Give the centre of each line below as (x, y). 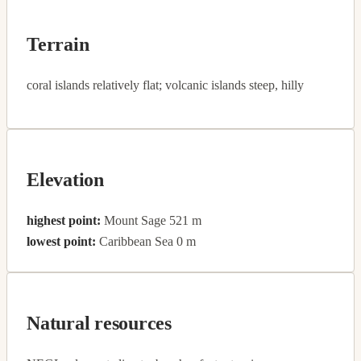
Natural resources (99, 323)
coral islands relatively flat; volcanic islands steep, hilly (165, 85)
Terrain (58, 44)
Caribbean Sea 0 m (146, 241)
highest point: (64, 220)
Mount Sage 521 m (151, 220)
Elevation (65, 179)
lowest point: (61, 241)
